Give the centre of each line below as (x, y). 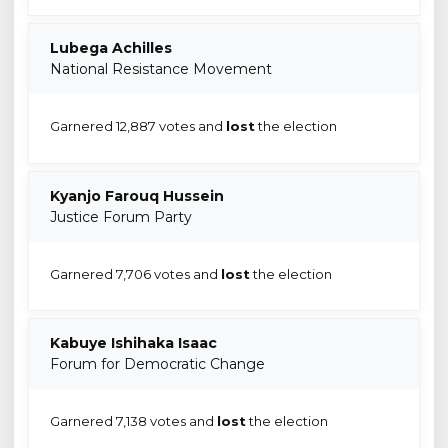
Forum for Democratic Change (157, 364)
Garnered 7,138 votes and (133, 421)
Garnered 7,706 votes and (135, 273)
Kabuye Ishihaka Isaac (133, 343)
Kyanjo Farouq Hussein (137, 195)
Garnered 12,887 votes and (137, 126)
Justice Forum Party (121, 216)
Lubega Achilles (111, 47)
